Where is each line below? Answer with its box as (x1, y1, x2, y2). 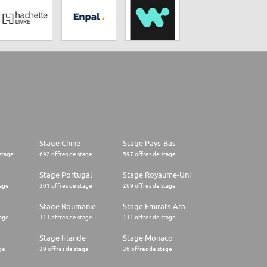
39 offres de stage (39, 245, 89, 253)
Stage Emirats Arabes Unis (185, 201, 193, 212)
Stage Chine (39, 138, 80, 148)
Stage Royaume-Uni (123, 170, 191, 180)
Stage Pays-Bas (123, 138, 176, 148)
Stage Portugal (39, 170, 92, 180)
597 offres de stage (123, 150, 176, 158)
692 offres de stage (39, 150, 92, 158)
